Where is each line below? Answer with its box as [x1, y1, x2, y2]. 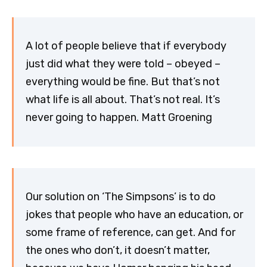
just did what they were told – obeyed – [26, 57, 221, 71]
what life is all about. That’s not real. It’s [26, 93, 220, 107]
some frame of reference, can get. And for [26, 226, 235, 240]
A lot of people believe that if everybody [26, 39, 226, 53]
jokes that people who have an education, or [26, 208, 243, 222]
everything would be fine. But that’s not [26, 75, 220, 89]
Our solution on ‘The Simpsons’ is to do [26, 190, 216, 204]
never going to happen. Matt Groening [26, 111, 212, 125]
